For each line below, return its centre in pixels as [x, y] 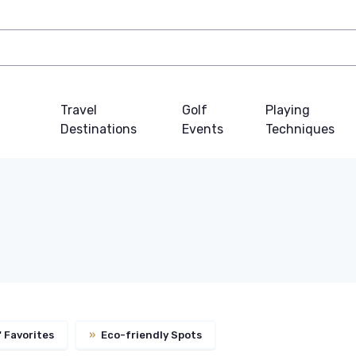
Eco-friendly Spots [150, 335]
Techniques [300, 130]
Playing [287, 110]
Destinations [98, 130]
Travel [78, 110]
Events [203, 130]
